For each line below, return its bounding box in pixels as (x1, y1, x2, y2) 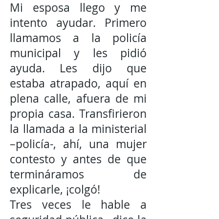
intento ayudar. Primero (10, 15, 147, 30)
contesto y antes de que (10, 152, 147, 167)
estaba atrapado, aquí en (10, 76, 147, 91)
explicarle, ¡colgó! (10, 182, 100, 197)
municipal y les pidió (10, 45, 147, 61)
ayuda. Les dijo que (10, 61, 147, 76)
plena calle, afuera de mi (10, 91, 147, 106)
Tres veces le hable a (10, 197, 147, 212)
